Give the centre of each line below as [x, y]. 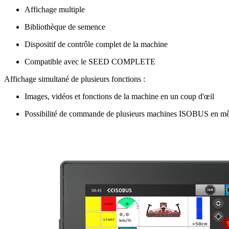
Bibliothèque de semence [65, 27]
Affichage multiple [55, 9]
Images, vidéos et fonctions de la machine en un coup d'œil [119, 96]
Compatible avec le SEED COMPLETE [90, 61]
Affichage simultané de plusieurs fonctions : [75, 79]
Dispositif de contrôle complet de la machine [96, 44]
